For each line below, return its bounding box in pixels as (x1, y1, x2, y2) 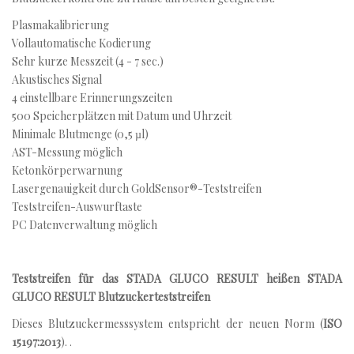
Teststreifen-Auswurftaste (12, 199, 142, 214)
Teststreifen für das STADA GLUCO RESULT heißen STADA (12, 271, 342, 286)
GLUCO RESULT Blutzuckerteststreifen (12, 289, 210, 304)
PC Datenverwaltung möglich (12, 217, 157, 232)
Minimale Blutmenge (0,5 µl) (12, 126, 149, 141)
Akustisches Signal (12, 72, 102, 87)
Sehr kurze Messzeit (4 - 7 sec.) (12, 54, 164, 69)
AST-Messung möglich (12, 145, 122, 160)
